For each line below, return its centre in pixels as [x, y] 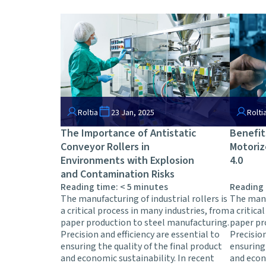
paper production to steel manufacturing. [145, 223]
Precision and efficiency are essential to [140, 235]
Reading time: [90, 187]
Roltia [88, 113]
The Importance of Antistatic [129, 134]
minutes [151, 187]
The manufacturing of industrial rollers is [144, 199]
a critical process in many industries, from [145, 211]
